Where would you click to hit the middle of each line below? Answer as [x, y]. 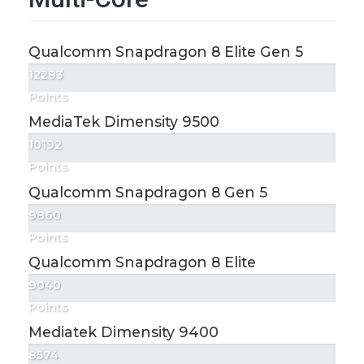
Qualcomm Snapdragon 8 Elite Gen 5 [166, 52]
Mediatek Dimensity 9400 [123, 331]
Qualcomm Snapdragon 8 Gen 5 [148, 192]
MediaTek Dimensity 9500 [124, 122]
